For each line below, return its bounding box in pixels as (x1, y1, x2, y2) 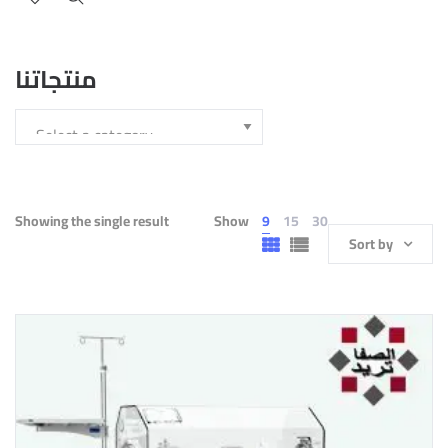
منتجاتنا (15, 57, 97, 102)
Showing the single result (15, 208, 169, 234)
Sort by (349, 231, 393, 257)
